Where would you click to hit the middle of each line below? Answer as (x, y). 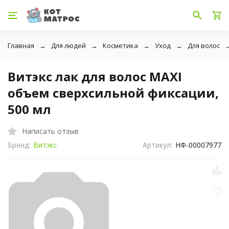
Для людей (68, 45)
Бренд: (19, 145)
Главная (21, 45)
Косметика (120, 45)
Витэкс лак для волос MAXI (95, 76)
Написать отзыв (50, 131)
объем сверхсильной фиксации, (113, 93)
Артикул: (158, 145)
